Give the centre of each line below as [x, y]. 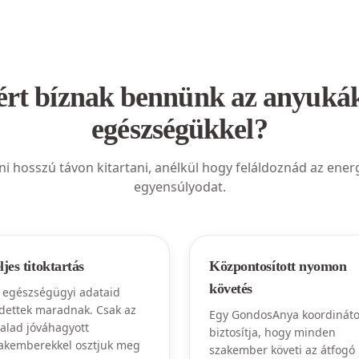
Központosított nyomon [278, 266]
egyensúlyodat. [179, 187]
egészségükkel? [179, 129]
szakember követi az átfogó [282, 350]
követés [231, 288]
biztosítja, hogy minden [272, 332]
